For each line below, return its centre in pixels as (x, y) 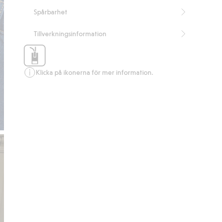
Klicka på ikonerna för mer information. (95, 72)
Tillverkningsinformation (70, 33)
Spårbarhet (51, 12)
